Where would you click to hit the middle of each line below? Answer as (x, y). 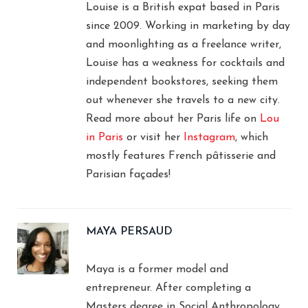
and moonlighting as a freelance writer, (184, 44)
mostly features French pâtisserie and (181, 156)
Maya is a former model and (157, 269)
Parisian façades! (128, 174)
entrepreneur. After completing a (168, 288)
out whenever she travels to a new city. (183, 100)
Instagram (209, 137)
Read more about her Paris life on (173, 119)
